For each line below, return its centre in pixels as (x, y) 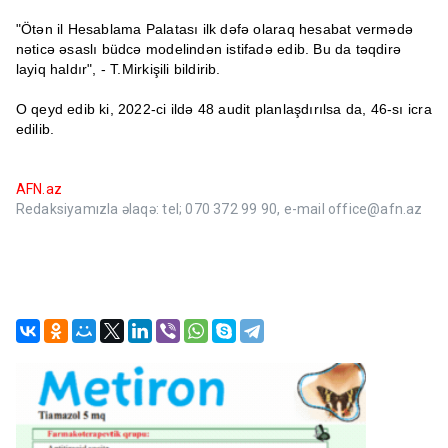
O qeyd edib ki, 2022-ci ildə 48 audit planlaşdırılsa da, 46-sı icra (223, 109)
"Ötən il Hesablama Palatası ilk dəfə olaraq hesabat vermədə (214, 29)
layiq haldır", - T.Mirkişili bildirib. (118, 69)
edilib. (35, 129)
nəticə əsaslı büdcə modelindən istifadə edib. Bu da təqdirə (208, 49)
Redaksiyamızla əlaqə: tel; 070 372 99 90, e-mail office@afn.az (219, 209)
